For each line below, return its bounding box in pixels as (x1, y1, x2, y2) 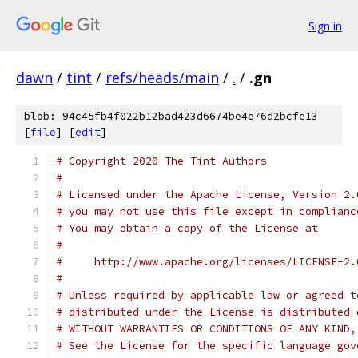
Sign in (308, 18, 342, 34)
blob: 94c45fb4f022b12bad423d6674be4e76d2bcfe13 (24, 109, 318, 123)
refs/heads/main (105, 68, 219, 87)
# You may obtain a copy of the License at (56, 221, 318, 235)
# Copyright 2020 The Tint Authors (56, 154, 267, 168)
